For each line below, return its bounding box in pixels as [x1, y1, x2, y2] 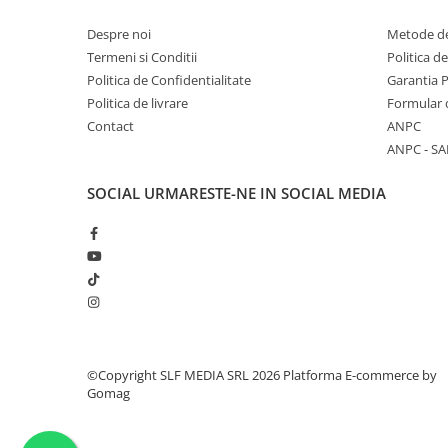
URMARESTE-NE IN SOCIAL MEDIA [144, 183, 386, 204]
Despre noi [87, 25, 151, 44]
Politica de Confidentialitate [87, 71, 251, 90]
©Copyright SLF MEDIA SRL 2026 [87, 366, 283, 385]
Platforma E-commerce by [283, 366, 437, 385]
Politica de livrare [87, 94, 188, 113]
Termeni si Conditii [87, 48, 197, 67]
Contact [87, 117, 134, 136]
